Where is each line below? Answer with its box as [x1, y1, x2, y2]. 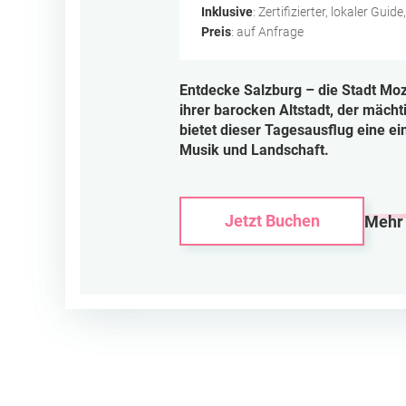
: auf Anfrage [231, 24, 304, 39]
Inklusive [201, 5, 253, 19]
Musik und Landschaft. [179, 140, 329, 159]
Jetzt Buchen [224, 210, 320, 230]
